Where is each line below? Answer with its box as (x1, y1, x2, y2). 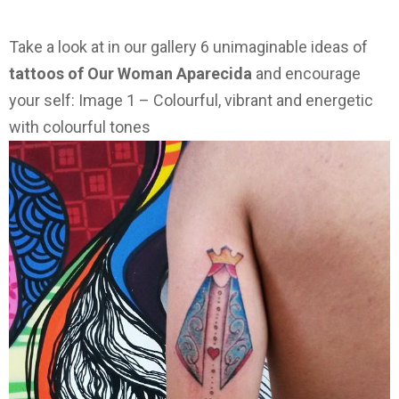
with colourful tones (9, 118, 151, 137)
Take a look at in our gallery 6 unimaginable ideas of (9, 37, 368, 57)
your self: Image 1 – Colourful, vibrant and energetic (9, 91, 373, 110)
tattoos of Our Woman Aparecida (9, 64, 256, 84)
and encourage (256, 64, 361, 84)
